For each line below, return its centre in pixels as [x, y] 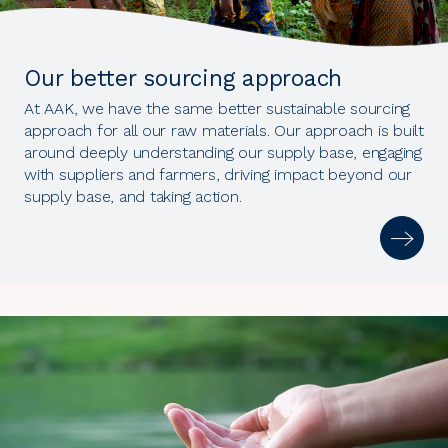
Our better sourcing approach [183, 79]
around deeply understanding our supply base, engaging [223, 153]
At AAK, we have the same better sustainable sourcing [217, 109]
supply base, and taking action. [133, 197]
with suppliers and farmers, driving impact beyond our [218, 175]
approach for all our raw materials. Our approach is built [224, 131]
